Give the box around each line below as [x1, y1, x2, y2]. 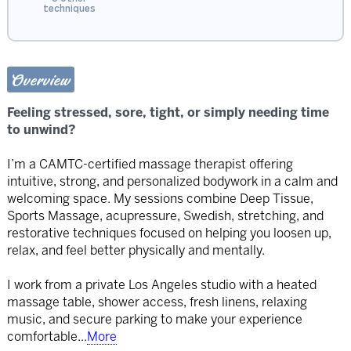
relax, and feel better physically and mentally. [6, 243, 265, 259]
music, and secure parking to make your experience [6, 312, 302, 327]
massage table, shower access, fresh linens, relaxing [6, 295, 307, 310]
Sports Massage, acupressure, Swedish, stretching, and [6, 208, 324, 224]
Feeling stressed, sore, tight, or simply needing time [6, 105, 329, 121]
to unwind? [6, 122, 76, 138]
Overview [12, 71, 71, 90]
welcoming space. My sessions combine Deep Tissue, [6, 191, 313, 207]
